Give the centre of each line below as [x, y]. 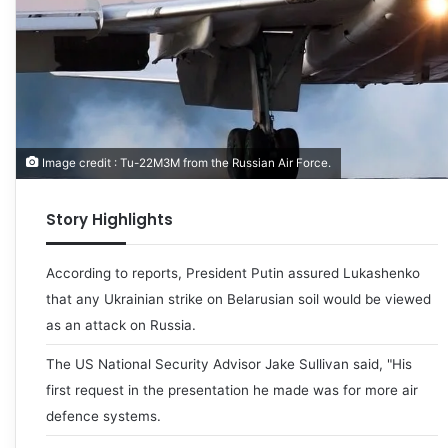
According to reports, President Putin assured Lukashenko [233, 272]
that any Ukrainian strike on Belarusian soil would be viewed [238, 298]
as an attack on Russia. [121, 324]
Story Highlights [109, 219]
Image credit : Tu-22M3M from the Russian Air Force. [185, 162]
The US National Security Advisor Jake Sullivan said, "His [229, 363]
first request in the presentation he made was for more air [232, 389]
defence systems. [103, 415]
